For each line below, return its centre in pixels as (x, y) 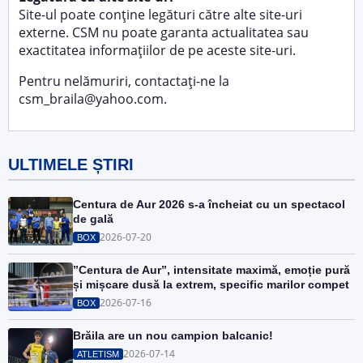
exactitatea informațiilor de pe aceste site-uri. (157, 50)
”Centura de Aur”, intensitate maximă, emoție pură (211, 270)
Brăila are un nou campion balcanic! (173, 335)
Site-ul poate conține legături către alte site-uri (160, 15)
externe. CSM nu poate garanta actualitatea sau (164, 32)
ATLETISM (98, 354)
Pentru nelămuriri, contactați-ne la (124, 81)
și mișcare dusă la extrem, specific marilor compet (211, 284)
